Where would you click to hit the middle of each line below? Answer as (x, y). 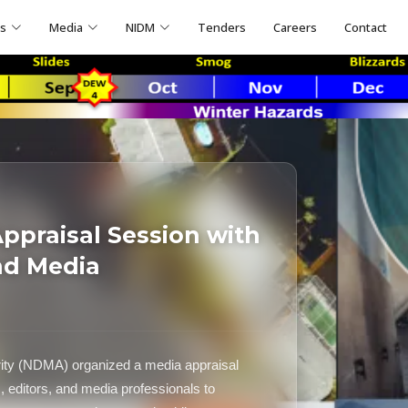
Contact (366, 27)
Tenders (222, 27)
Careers (296, 27)
